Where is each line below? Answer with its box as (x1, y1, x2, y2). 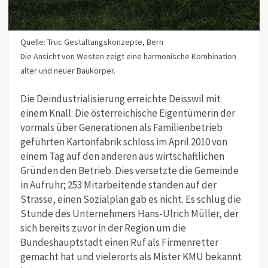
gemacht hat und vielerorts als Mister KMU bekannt (20, 249, 242, 263)
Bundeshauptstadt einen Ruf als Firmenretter (20, 235, 218, 249)
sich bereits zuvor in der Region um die (20, 221, 186, 234)
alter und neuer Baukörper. (20, 65, 115, 77)
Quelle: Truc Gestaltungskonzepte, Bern (20, 36, 163, 48)
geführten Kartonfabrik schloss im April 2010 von (20, 135, 227, 148)
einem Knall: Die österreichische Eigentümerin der (20, 106, 235, 120)
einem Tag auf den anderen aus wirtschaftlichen (20, 149, 224, 163)
